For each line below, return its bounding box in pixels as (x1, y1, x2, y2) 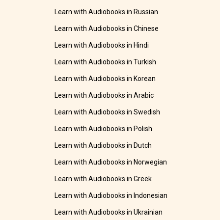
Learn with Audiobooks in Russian (55, 8, 159, 16)
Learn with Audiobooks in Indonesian (55, 192, 168, 200)
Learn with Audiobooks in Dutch (55, 141, 152, 150)
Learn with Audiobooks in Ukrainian (55, 208, 163, 217)
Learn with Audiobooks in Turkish (55, 58, 157, 66)
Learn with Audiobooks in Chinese (55, 25, 159, 33)
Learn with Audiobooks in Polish (55, 125, 153, 133)
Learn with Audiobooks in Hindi (55, 41, 149, 50)
